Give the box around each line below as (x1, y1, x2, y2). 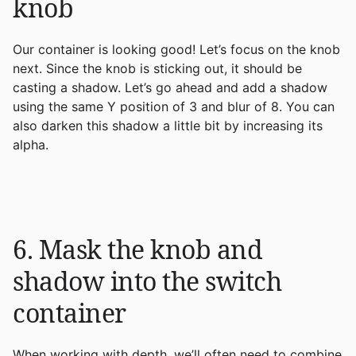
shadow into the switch (13, 263, 281, 298)
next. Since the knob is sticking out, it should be (13, 60, 302, 76)
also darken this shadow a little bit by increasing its (13, 117, 323, 133)
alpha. (13, 136, 48, 153)
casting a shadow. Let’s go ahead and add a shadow (13, 79, 327, 95)
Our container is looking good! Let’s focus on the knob (13, 41, 340, 57)
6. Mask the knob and (13, 231, 262, 266)
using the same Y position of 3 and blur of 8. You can (13, 98, 335, 114)
